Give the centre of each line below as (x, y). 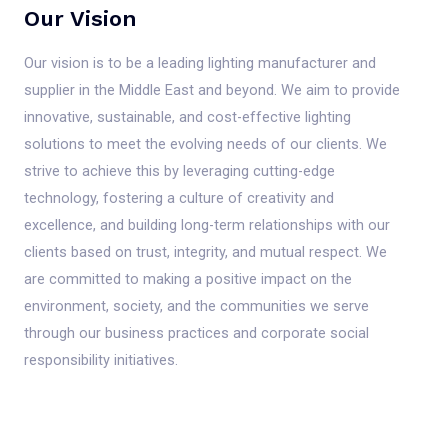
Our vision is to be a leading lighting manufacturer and (200, 63)
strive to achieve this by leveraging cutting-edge (179, 171)
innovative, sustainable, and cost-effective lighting (187, 117)
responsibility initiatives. (101, 360)
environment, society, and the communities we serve (196, 306)
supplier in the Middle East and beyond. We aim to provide (212, 90)
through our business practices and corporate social (196, 333)
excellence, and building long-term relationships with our (207, 225)
